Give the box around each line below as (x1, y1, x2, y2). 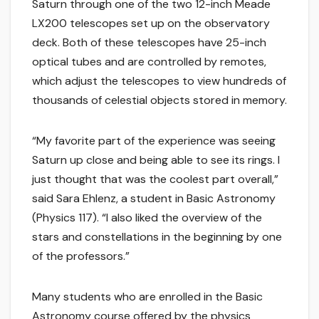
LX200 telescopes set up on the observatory (32, 16, 270, 31)
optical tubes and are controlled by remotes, (32, 54, 266, 70)
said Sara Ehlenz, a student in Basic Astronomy (32, 191, 276, 206)
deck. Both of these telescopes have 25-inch (32, 35, 266, 51)
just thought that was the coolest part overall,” (32, 172, 278, 187)
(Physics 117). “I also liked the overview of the (32, 210, 262, 226)
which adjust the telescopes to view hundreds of (32, 73, 286, 89)
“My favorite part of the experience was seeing (32, 133, 276, 149)
